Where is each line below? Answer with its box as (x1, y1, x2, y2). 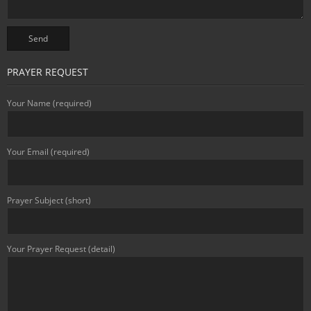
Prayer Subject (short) (7, 194, 91, 206)
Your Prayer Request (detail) (7, 243, 115, 255)
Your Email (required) (7, 146, 90, 158)
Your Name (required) (7, 97, 92, 109)
